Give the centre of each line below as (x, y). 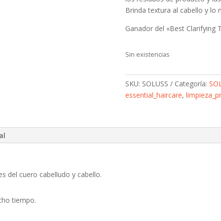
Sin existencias (147, 54)
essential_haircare (153, 95)
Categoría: (192, 84)
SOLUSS (155, 84)
